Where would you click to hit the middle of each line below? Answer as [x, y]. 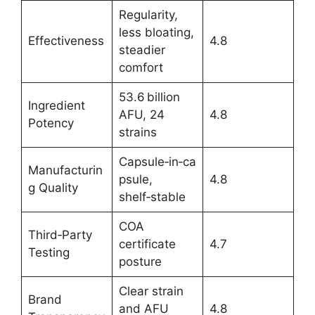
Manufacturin [65, 171]
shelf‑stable [152, 197]
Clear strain [151, 291]
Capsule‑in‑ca [157, 162]
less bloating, [156, 33]
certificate [147, 244]
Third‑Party [60, 235]
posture [140, 262]
